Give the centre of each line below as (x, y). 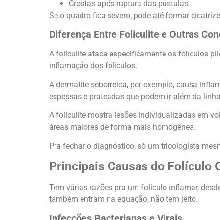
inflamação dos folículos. (93, 66)
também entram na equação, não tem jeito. (124, 199)
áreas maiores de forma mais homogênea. (123, 127)
